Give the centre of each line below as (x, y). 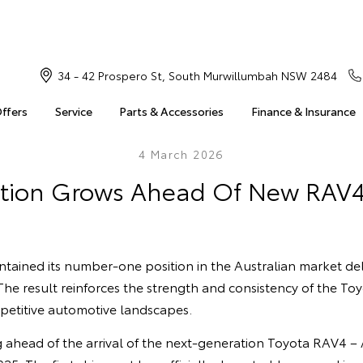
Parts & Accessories (172, 111)
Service (73, 111)
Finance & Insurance (303, 111)
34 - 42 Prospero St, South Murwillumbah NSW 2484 (197, 75)
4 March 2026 (181, 154)
